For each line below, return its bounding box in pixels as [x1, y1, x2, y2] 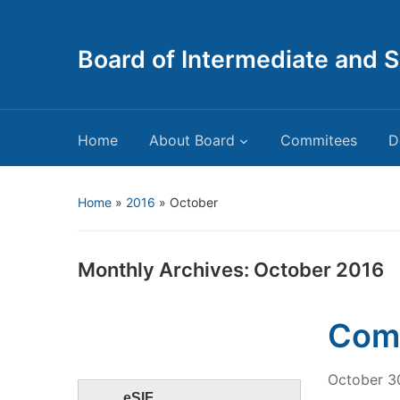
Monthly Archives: [78, 258, 254, 281]
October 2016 [254, 258, 384, 281]
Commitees [280, 131, 357, 149]
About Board [149, 131, 235, 149]
